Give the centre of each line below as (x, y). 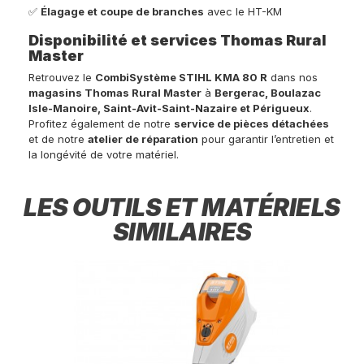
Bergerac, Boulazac (268, 92)
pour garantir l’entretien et (266, 139)
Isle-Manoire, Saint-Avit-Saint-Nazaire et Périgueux (169, 108)
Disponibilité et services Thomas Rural (178, 40)
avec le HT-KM (243, 11)
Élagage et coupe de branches (122, 11)
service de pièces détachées (251, 123)
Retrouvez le (62, 77)
